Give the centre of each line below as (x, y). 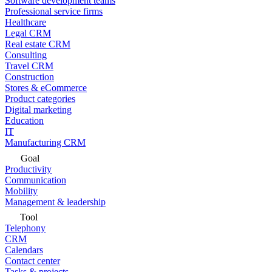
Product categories (40, 99)
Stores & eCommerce (46, 88)
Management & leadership (55, 202)
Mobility (21, 191)
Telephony (25, 228)
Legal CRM (28, 33)
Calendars (24, 250)
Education (24, 121)
